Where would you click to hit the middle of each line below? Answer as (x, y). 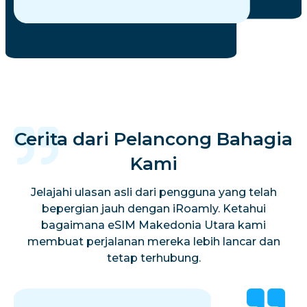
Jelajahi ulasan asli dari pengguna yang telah (153, 192)
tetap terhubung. (153, 258)
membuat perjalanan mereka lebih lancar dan (153, 242)
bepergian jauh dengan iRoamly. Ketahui (153, 209)
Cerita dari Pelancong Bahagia (153, 139)
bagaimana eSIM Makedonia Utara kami (153, 225)
